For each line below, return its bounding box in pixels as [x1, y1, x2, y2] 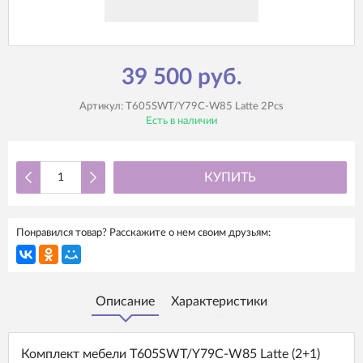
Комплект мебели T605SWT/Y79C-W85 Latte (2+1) [21, 348, 320, 361]
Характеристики [171, 295, 267, 308]
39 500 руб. [121, 66, 242, 88]
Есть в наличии [146, 116, 217, 126]
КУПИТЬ [204, 171, 256, 184]
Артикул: [79, 101, 126, 112]
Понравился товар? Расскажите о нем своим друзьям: [16, 228, 271, 238]
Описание [96, 295, 155, 308]
